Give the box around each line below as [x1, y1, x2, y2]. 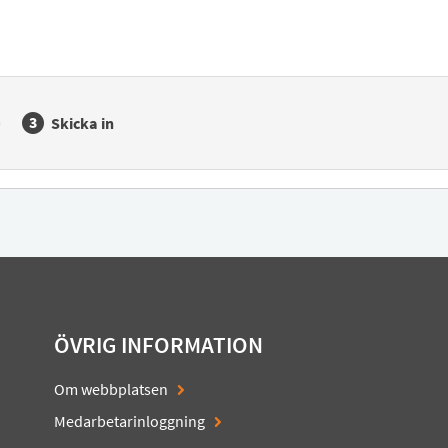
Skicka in [50, 113, 114, 134]
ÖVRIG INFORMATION [53, 330, 263, 360]
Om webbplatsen [53, 379, 168, 400]
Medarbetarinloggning [53, 411, 205, 432]
